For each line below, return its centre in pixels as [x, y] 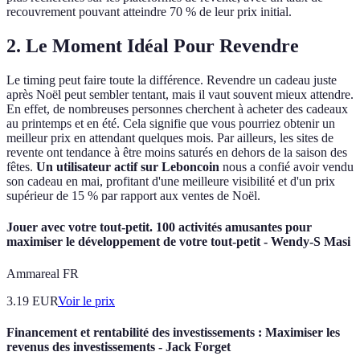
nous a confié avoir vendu [286, 167]
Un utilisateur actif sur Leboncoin [128, 167]
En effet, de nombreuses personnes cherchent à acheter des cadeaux [177, 109]
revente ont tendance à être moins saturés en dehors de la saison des [177, 153]
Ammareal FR [43, 273]
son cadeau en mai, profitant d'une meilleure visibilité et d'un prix [171, 182]
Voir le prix [86, 301]
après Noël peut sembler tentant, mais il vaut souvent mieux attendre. [180, 95]
